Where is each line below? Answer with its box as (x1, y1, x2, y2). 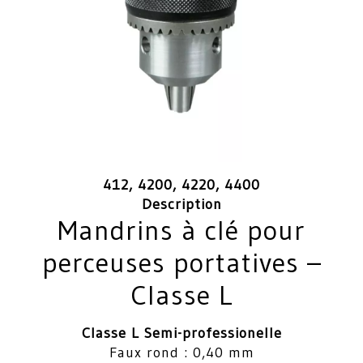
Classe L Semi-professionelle (81, 324, 282, 343)
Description (141, 195, 222, 214)
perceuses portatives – (41, 246, 322, 280)
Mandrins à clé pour (58, 213, 305, 248)
